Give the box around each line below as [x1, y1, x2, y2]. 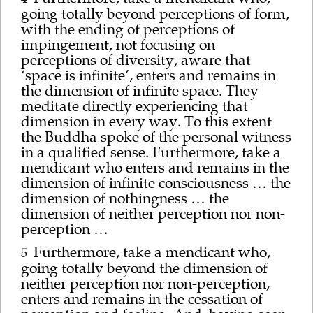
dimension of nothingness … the [20, 189, 229, 208]
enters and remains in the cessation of [20, 289, 263, 308]
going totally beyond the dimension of [20, 259, 268, 277]
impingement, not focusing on [20, 36, 215, 54]
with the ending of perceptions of [20, 20, 235, 39]
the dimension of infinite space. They [20, 82, 259, 101]
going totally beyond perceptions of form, [20, 5, 289, 24]
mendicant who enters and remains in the [20, 159, 289, 177]
